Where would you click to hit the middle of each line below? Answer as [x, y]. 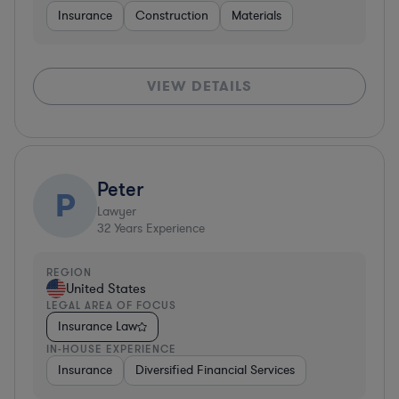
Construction [172, 15]
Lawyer [117, 211]
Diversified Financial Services [215, 370]
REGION [69, 272]
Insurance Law [98, 326]
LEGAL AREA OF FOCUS [111, 305]
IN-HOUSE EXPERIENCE [111, 348]
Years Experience [158, 228]
